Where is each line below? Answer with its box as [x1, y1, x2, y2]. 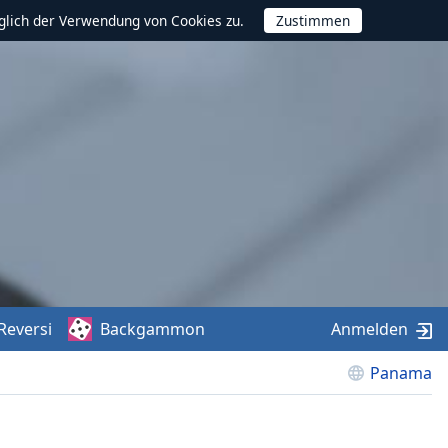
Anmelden [331, 318, 408, 340]
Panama [370, 362, 432, 384]
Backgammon [100, 318, 206, 340]
